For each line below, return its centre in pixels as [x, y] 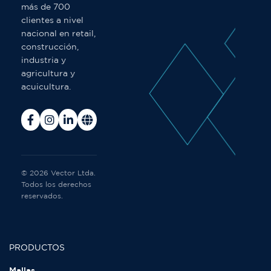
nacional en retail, [59, 34]
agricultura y [48, 74]
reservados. [42, 196]
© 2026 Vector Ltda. [58, 173]
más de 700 [46, 7]
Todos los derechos [56, 185]
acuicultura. [46, 87]
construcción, [50, 47]
